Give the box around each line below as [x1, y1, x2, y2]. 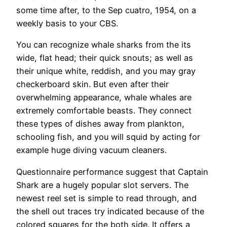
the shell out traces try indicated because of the [16, 206, 204, 216]
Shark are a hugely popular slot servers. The [16, 179, 188, 190]
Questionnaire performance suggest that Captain [16, 166, 208, 177]
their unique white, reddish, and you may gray [16, 66, 196, 77]
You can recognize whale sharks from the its [16, 40, 191, 50]
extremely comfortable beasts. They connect [16, 105, 192, 116]
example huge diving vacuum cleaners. [16, 145, 167, 156]
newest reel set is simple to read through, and [16, 193, 197, 203]
